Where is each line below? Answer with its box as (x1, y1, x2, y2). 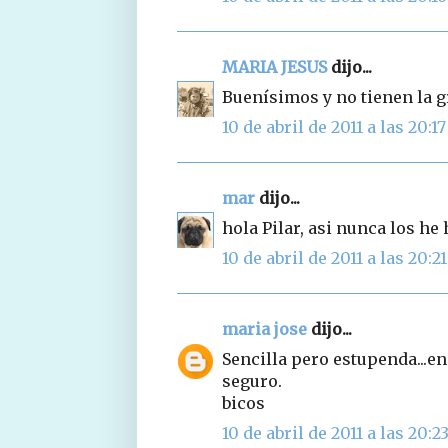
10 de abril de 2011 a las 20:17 (222, 116, 446, 137)
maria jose (222, 318, 307, 339)
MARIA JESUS (222, 56, 327, 77)
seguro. (222, 370, 282, 391)
